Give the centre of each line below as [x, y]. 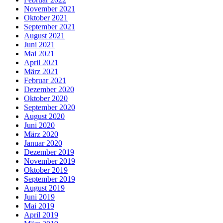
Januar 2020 [43, 143]
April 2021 [41, 62]
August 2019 [44, 188]
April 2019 [41, 215]
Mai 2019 [39, 206]
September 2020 [50, 107]
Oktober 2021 [46, 17]
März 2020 [41, 134]
